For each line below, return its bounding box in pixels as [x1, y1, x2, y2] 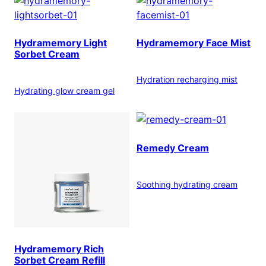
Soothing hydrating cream [137, 179, 237, 189]
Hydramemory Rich [14, 242, 104, 255]
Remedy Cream [137, 141, 209, 154]
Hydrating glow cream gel [14, 85, 115, 96]
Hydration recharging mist [137, 74, 237, 85]
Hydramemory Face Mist [137, 37, 251, 49]
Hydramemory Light [14, 37, 107, 49]
